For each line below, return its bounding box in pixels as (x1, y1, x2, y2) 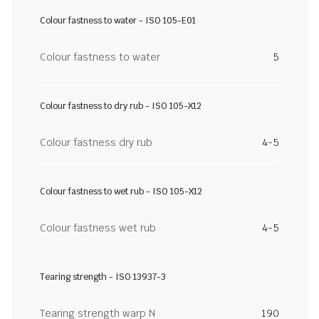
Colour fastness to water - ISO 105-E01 (40, 15, 196, 26)
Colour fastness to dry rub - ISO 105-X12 (40, 100, 202, 112)
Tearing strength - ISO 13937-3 (40, 271, 166, 283)
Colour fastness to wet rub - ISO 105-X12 (40, 186, 202, 197)
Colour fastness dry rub (40, 136, 152, 149)
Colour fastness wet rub (40, 221, 156, 234)
